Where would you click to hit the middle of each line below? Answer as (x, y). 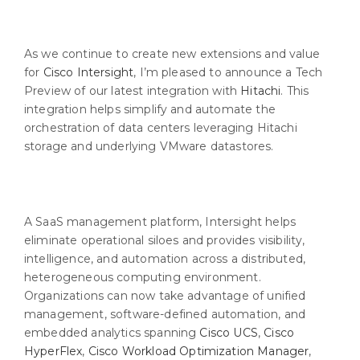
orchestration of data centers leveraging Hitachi (161, 127)
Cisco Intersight (88, 72)
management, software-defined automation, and (165, 314)
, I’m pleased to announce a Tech (228, 72)
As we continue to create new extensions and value (172, 53)
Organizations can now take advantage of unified (165, 295)
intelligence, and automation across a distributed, (165, 258)
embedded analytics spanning (112, 332)
